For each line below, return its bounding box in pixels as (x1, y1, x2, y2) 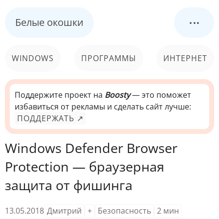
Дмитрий (47, 205, 82, 216)
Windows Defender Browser (5, 139, 177, 157)
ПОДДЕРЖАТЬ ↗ (17, 113, 84, 124)
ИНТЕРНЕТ (163, 53, 207, 64)
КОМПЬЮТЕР (12, 79, 66, 90)
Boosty (105, 89, 130, 100)
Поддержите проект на (15, 89, 105, 100)
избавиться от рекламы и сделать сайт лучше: (15, 101, 191, 112)
